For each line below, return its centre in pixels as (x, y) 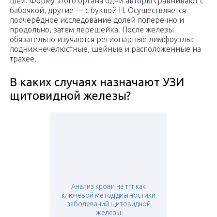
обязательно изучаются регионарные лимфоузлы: (102, 39)
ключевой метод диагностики (108, 195)
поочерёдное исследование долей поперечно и (97, 20)
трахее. (23, 59)
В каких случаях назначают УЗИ (97, 82)
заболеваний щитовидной (108, 204)
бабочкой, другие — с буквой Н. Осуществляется (98, 10)
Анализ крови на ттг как (108, 187)
